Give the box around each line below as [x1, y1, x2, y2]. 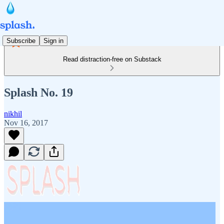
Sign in [43, 36, 63, 44]
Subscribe [6, 36, 35, 44]
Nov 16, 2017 [4, 118, 48, 127]
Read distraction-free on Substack [62, 55, 161, 63]
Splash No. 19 [4, 85, 73, 99]
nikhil [4, 109, 22, 118]
